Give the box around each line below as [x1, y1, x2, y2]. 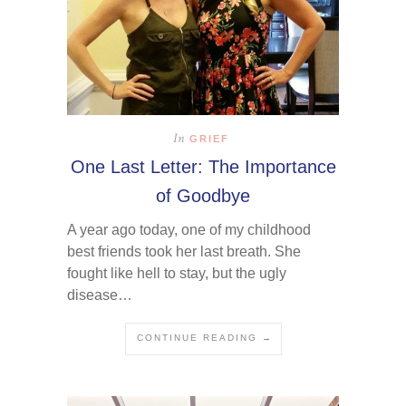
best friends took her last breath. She [67, 244, 301, 260]
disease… [67, 287, 132, 304]
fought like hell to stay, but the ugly [67, 266, 286, 282]
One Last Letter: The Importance [70, 157, 336, 178]
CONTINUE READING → [136, 333, 273, 343]
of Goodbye [156, 186, 250, 207]
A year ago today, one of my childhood [67, 222, 311, 238]
